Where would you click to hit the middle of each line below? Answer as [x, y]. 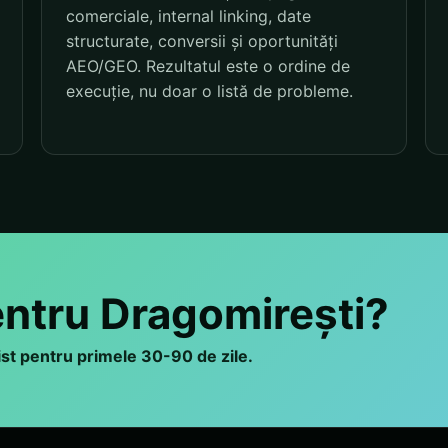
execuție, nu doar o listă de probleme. [209, 91]
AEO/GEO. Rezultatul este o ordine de [207, 66]
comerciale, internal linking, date [188, 16]
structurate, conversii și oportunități [201, 41]
